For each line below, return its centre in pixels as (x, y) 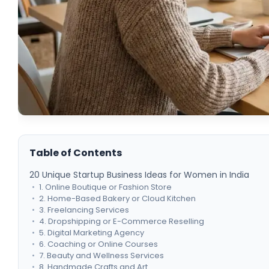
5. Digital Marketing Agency (92, 233)
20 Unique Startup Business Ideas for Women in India (140, 175)
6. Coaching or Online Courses (99, 244)
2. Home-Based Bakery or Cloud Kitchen (118, 199)
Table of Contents (76, 153)
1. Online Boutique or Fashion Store (106, 187)
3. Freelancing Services (84, 210)
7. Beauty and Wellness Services (102, 256)
